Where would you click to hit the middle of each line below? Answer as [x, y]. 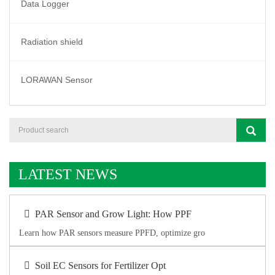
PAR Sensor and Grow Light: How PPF [113, 214]
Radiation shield [52, 42]
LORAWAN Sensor [57, 80]
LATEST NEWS [68, 175]
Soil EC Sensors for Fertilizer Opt [100, 266]
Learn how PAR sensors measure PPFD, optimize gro [112, 233]
